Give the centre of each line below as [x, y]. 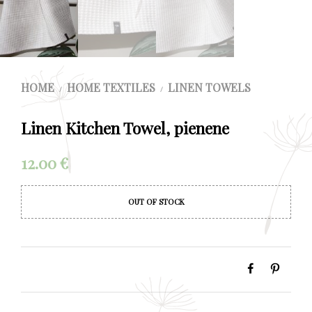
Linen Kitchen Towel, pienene [125, 128]
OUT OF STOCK [156, 202]
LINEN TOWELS [209, 87]
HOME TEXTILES [111, 87]
